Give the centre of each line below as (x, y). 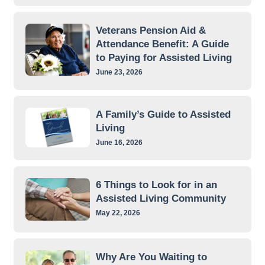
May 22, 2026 (118, 212)
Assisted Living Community (161, 198)
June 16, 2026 (119, 142)
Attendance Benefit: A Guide (162, 44)
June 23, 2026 (119, 72)
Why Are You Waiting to (151, 257)
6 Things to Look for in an (156, 185)
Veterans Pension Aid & (151, 30)
